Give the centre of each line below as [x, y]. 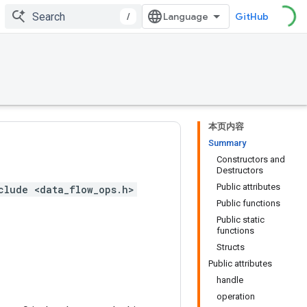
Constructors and [251, 159]
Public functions [248, 203]
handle [230, 280]
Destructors [240, 170]
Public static [241, 220]
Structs [231, 247]
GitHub [252, 16]
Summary [227, 143]
